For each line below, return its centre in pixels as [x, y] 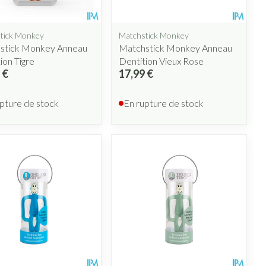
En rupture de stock [164, 103]
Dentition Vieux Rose [161, 61]
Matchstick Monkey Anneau [176, 47]
